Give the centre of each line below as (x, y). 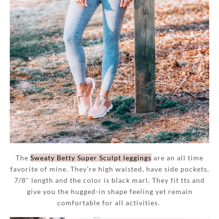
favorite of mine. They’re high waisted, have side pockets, (109, 169)
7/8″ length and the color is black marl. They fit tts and (109, 180)
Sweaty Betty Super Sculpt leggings (91, 157)
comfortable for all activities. (109, 202)
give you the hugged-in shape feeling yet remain (109, 191)
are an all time (177, 157)
